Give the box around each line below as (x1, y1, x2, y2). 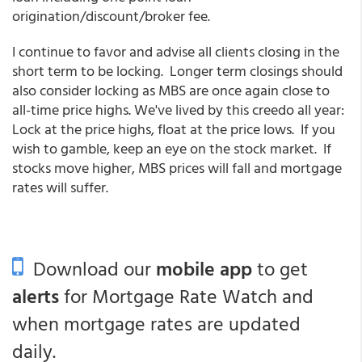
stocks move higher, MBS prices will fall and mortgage (12, 157, 342, 179)
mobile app (156, 254, 252, 283)
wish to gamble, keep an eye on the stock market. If (12, 137, 331, 159)
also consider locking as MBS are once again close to (12, 79, 330, 101)
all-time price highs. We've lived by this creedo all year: (12, 99, 344, 120)
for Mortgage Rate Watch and (59, 281, 314, 310)
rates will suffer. (12, 176, 108, 198)
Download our (23, 254, 156, 283)
